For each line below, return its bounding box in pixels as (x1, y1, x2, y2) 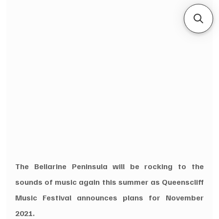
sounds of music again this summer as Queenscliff (15, 176, 204, 187)
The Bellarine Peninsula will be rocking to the (15, 161, 204, 171)
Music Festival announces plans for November (15, 192, 204, 202)
